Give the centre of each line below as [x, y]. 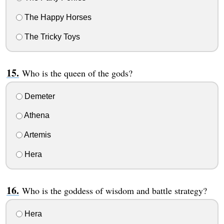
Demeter [38, 96]
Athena [36, 115]
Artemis [36, 135]
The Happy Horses [57, 17]
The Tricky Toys [51, 36]
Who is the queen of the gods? [77, 73]
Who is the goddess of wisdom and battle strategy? [114, 190]
